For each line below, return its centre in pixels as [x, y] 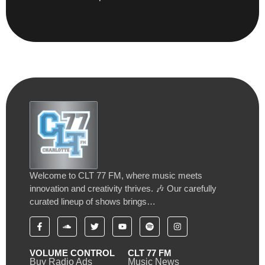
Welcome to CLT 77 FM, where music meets [116, 175]
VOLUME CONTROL [72, 253]
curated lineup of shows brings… [93, 201]
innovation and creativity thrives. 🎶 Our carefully [123, 188]
